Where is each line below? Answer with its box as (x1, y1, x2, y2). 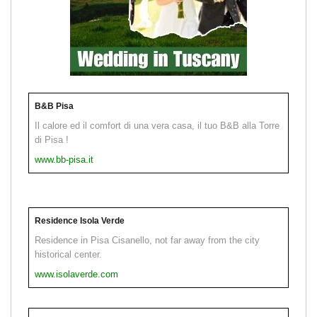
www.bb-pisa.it (35, 154, 93, 165)
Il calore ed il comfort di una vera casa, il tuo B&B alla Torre (35, 120, 279, 131)
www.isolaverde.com (35, 268, 118, 279)
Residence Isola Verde (35, 215, 125, 226)
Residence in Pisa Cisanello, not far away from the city (35, 234, 260, 246)
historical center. (35, 248, 102, 260)
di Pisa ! (35, 134, 69, 145)
